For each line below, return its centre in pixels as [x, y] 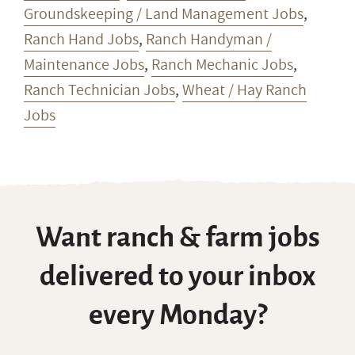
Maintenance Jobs [84, 65]
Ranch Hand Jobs [81, 39]
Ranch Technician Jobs [99, 90]
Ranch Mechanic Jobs [222, 65]
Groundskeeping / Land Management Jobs [164, 14]
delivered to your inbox [177, 276]
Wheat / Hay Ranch [244, 90]
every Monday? [177, 315]
